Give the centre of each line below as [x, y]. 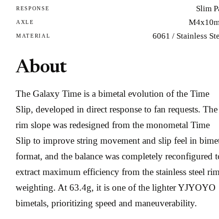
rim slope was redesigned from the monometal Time [113, 125]
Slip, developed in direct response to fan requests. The [117, 109]
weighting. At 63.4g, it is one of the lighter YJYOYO [116, 188]
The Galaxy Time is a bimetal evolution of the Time [112, 94]
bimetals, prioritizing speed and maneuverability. [106, 203]
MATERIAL [33, 36]
